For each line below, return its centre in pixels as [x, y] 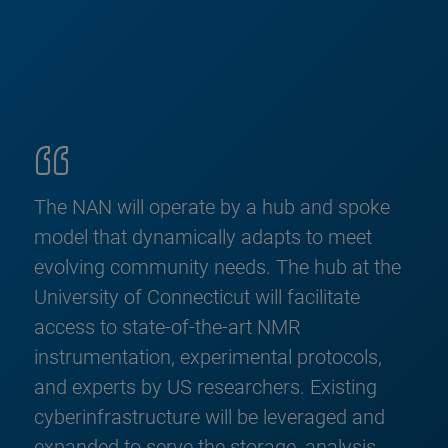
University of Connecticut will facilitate [197, 296]
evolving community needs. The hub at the [217, 266]
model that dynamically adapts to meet [203, 236]
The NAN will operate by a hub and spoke [212, 206]
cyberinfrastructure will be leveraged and [209, 416]
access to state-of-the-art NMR [167, 326]
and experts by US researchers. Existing [205, 386]
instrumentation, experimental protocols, [208, 356]
